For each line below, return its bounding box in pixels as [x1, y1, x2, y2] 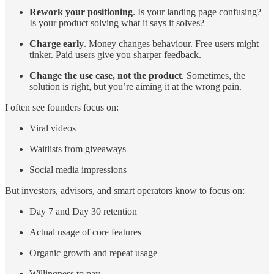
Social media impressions [29, 164, 127, 175]
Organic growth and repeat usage [29, 247, 157, 258]
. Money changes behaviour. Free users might [84, 38, 259, 49]
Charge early [29, 38, 84, 49]
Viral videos [29, 122, 76, 133]
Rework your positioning [29, 6, 133, 17]
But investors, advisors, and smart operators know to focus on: [5, 185, 245, 196]
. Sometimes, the [182, 70, 245, 81]
